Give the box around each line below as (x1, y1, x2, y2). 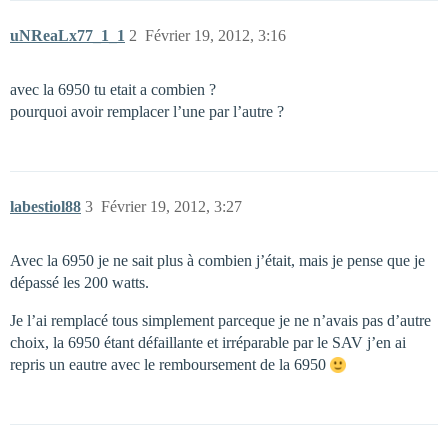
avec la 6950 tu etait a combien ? (10, 81, 216, 98)
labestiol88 (10, 198, 81, 215)
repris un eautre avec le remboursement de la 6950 (10, 356, 330, 373)
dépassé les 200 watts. (10, 274, 149, 291)
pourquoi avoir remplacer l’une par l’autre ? (10, 103, 284, 120)
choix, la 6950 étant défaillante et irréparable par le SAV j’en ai (10, 334, 406, 351)
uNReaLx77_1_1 (10, 27, 125, 44)
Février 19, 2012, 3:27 (101, 198, 242, 215)
